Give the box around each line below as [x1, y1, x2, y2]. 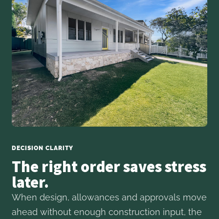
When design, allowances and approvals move [12, 192, 207, 203]
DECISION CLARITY [12, 144, 73, 152]
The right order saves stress [12, 157, 206, 177]
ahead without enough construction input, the [12, 207, 202, 218]
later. [12, 173, 49, 193]
